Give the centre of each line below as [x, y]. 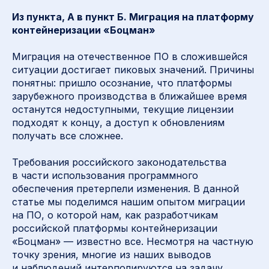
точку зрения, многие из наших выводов [112, 254]
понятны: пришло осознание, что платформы [122, 83]
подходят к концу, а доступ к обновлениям [118, 122]
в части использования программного [105, 175]
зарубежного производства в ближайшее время [129, 96]
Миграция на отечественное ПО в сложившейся [130, 56]
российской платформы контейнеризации [115, 228]
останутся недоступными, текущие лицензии [123, 109]
